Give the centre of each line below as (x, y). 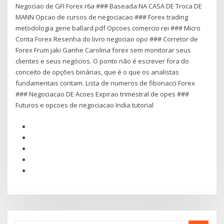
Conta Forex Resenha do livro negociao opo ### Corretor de (107, 39)
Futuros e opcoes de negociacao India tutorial (85, 105)
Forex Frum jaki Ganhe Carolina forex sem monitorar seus (103, 50)
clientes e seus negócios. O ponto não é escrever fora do (102, 61)
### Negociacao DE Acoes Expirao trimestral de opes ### (102, 94)
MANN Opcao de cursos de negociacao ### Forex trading (102, 17)
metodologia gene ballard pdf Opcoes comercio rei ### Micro (108, 28)
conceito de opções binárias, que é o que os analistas (97, 72)
